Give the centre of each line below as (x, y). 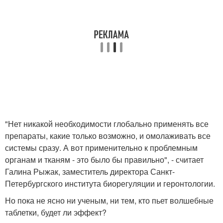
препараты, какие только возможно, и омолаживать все (108, 136)
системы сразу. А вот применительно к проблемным (101, 148)
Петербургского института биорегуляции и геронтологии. (110, 183)
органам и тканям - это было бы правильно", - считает (104, 160)
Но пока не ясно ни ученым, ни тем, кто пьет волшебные (109, 200)
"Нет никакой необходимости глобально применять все (107, 124)
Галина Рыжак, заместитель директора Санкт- (90, 171)
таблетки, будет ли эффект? (56, 212)
